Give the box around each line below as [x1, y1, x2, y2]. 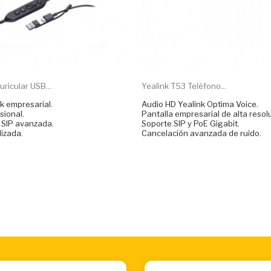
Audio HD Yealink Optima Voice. [142, 99, 258, 109]
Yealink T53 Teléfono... [142, 80, 226, 91]
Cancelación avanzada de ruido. [142, 128, 261, 138]
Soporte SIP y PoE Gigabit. [142, 118, 240, 128]
